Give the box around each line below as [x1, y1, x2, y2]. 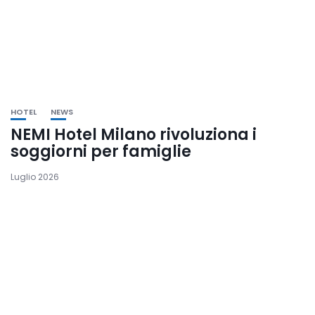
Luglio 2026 [11, 170, 59, 183]
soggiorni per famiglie [11, 140, 191, 162]
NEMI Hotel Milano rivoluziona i [11, 123, 257, 146]
